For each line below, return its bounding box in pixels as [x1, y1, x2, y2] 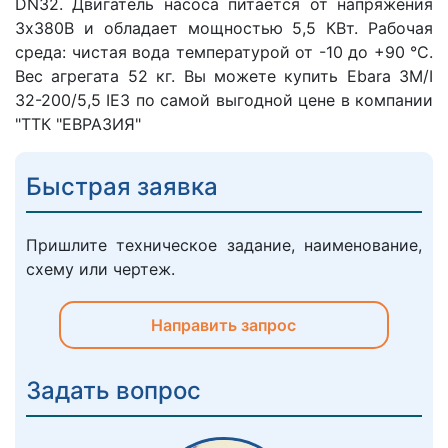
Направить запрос [151, 315, 297, 336]
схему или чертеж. [26, 259, 175, 280]
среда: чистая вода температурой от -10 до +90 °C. [15, 42, 433, 63]
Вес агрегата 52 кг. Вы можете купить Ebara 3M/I [15, 66, 433, 87]
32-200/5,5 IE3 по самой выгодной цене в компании [15, 90, 433, 111]
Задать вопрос [26, 376, 201, 406]
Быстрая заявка [26, 172, 218, 202]
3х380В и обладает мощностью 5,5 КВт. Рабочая [15, 18, 433, 39]
